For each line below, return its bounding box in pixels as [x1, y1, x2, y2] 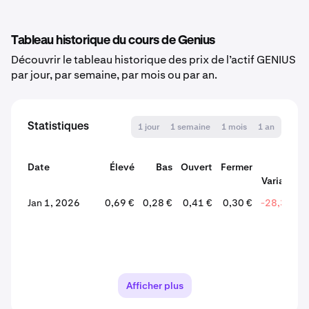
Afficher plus [126, 279, 183, 292]
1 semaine [170, 121, 210, 132]
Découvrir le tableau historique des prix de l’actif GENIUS [11, 52, 296, 67]
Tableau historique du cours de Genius [11, 34, 215, 47]
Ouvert [181, 161, 212, 173]
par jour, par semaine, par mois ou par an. [11, 68, 217, 82]
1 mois [221, 121, 247, 132]
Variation [261, 175, 302, 187]
